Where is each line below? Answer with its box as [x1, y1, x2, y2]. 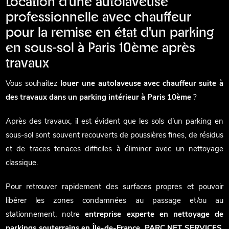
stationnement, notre [6, 211, 85, 219]
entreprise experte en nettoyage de [85, 211, 223, 219]
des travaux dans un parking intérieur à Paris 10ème [6, 94, 192, 102]
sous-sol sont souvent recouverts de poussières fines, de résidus [6, 131, 223, 140]
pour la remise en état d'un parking [6, 26, 214, 40]
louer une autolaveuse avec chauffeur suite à [60, 80, 223, 88]
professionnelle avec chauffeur [6, 11, 192, 25]
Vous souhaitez [6, 80, 61, 88]
